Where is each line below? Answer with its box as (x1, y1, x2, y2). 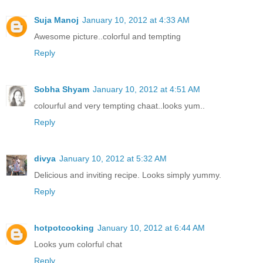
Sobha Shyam (34, 85, 89, 95)
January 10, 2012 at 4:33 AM (82, 15, 190, 25)
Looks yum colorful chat (34, 240, 122, 249)
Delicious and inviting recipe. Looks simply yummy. (34, 170, 221, 180)
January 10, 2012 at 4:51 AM (93, 85, 200, 95)
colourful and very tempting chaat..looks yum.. (34, 101, 205, 111)
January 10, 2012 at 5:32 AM (59, 154, 167, 164)
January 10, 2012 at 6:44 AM (97, 223, 205, 233)
